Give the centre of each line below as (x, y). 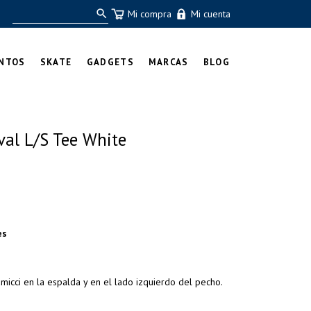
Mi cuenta (210, 14)
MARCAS (168, 62)
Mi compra (149, 14)
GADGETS (110, 62)
